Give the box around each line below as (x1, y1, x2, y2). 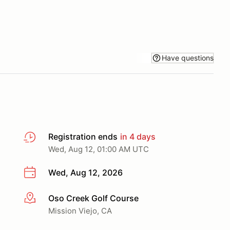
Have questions (162, 53, 214, 62)
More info (23, 193, 61, 204)
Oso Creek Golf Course (48, 193, 139, 203)
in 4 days (118, 131, 156, 142)
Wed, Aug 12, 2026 (48, 167, 123, 178)
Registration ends (48, 131, 118, 142)
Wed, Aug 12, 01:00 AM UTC (48, 144, 149, 154)
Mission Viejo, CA (48, 205, 112, 216)
